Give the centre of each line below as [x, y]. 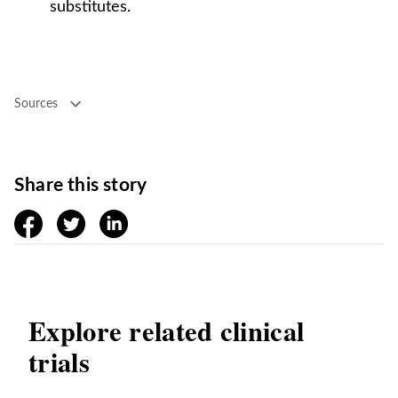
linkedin [124, 219]
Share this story [81, 185]
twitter [78, 219]
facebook [43, 219]
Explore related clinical [167, 330]
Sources [36, 103]
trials [59, 362]
